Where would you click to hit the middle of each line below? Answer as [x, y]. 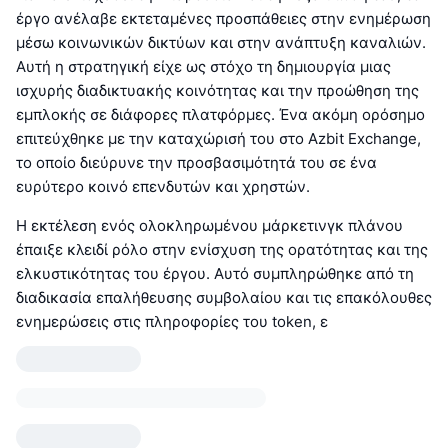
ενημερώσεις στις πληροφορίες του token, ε [172, 321]
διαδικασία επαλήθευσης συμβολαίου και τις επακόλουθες [224, 297]
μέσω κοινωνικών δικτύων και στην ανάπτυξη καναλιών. [221, 42]
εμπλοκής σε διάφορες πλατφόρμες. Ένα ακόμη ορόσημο [220, 114]
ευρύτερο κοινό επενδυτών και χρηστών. [163, 186]
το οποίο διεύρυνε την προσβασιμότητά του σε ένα [196, 162]
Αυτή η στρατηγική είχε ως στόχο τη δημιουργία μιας [203, 66]
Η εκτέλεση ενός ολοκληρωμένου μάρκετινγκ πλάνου [209, 225]
